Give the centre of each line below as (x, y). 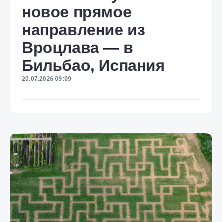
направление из (83, 30)
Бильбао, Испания (93, 65)
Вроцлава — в (78, 48)
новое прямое (77, 12)
